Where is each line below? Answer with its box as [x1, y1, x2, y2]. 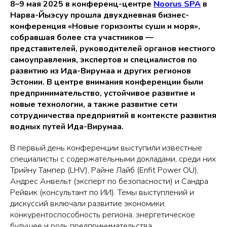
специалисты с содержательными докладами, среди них [10, 154, 216, 165]
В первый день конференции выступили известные [10, 142, 202, 154]
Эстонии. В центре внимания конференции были [10, 77, 203, 88]
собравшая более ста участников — [10, 32, 154, 43]
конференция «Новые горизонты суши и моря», [10, 21, 200, 32]
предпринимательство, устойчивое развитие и [10, 88, 195, 99]
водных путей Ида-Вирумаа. [10, 121, 124, 132]
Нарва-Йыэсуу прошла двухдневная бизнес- [10, 10, 189, 21]
